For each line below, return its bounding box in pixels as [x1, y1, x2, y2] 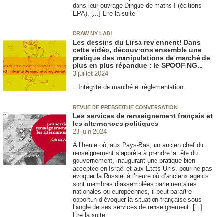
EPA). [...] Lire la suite [73, 9, 135, 17]
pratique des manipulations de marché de [73, 53, 210, 62]
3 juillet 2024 [73, 69, 108, 77]
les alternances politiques [73, 120, 158, 128]
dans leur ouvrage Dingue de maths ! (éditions [73, 1, 201, 9]
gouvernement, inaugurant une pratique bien [73, 157, 195, 165]
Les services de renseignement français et [73, 112, 213, 120]
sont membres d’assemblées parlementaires [73, 180, 197, 188]
